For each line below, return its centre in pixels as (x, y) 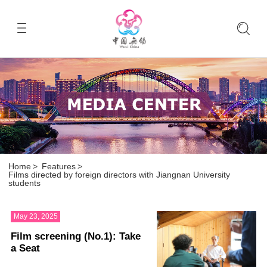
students (25, 183)
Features (59, 167)
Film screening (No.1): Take (75, 236)
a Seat (25, 248)
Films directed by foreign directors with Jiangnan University (119, 175)
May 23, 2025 (35, 217)
